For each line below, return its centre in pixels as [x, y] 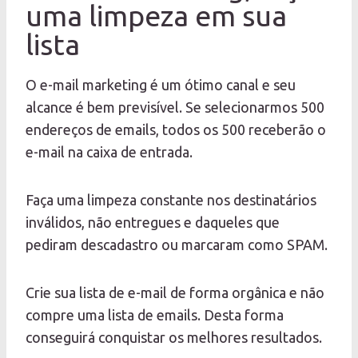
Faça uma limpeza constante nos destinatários [171, 200]
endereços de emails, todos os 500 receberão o [176, 130]
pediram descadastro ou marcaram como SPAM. [177, 245]
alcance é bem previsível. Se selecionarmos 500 [175, 107]
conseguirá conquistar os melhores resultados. [174, 338]
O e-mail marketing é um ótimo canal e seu [161, 85]
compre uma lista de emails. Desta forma [155, 315]
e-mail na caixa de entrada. [109, 152]
